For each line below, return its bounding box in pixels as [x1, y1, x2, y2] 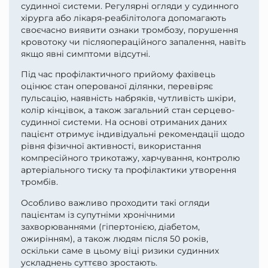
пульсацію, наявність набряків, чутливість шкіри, [21, 93, 236, 104]
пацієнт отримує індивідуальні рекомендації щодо [21, 129, 245, 140]
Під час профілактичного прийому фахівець [21, 69, 215, 80]
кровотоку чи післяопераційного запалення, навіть [21, 36, 246, 47]
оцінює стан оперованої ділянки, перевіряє [21, 81, 213, 92]
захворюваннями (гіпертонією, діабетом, [21, 221, 200, 232]
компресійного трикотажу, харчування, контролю [21, 153, 240, 164]
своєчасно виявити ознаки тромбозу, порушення [21, 24, 238, 35]
